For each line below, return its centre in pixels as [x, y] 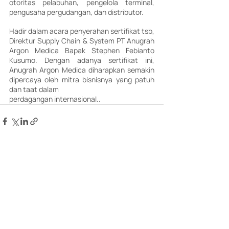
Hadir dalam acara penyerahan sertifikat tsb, [82, 31]
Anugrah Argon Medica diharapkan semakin [82, 70]
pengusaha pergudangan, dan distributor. [77, 12]
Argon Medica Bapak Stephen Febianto [82, 50]
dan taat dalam [34, 89]
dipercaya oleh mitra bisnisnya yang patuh [82, 79]
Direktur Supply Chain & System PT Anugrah [82, 40]
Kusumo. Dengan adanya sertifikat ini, [82, 60]
